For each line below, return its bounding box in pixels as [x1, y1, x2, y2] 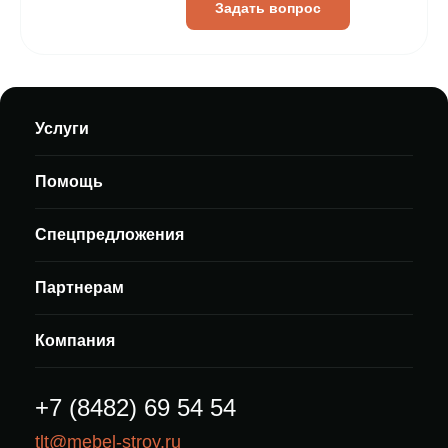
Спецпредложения [35, 226, 184, 243]
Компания [35, 332, 115, 349]
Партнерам [35, 279, 124, 296]
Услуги [35, 120, 89, 137]
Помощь [35, 173, 103, 190]
